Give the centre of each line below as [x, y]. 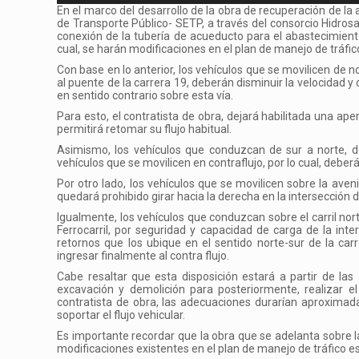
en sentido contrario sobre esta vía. [145, 95]
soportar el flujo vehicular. [121, 315]
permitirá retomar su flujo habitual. [145, 129]
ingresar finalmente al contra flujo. [143, 255]
